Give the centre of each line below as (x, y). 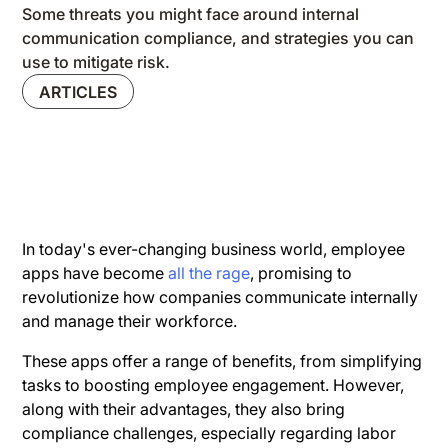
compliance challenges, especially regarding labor (209, 432)
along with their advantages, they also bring (184, 408)
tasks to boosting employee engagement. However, (213, 384)
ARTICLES (78, 92)
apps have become (95, 272)
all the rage (209, 272)
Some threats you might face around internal (191, 14)
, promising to (301, 272)
